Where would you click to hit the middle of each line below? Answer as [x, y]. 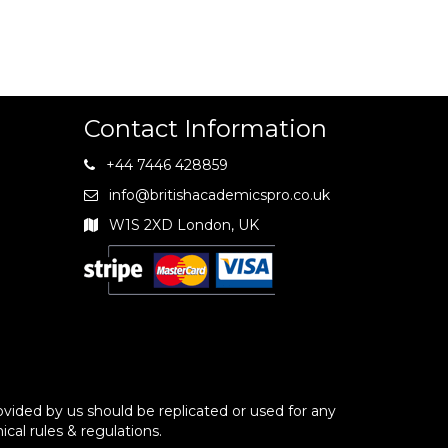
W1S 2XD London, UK [183, 225]
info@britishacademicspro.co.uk [219, 195]
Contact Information [205, 128]
